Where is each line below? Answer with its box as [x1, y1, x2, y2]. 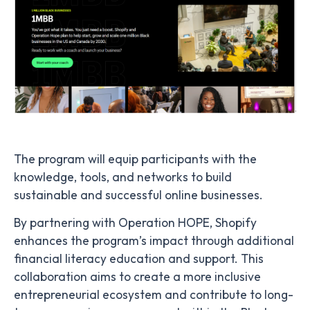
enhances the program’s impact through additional [14, 232, 294, 248]
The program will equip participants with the [14, 151, 257, 167]
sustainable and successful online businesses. [14, 187, 263, 203]
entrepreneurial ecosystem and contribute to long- [14, 286, 293, 302]
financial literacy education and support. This [14, 250, 264, 266]
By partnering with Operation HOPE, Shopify [14, 215, 257, 230]
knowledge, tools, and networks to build [14, 169, 232, 185]
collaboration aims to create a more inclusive [14, 268, 261, 284]
